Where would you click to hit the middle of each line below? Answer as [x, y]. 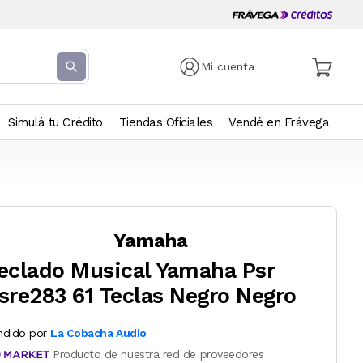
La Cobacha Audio [98, 333]
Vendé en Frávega [279, 122]
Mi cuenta [228, 66]
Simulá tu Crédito [56, 122]
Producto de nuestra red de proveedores [158, 354]
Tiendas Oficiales [165, 122]
